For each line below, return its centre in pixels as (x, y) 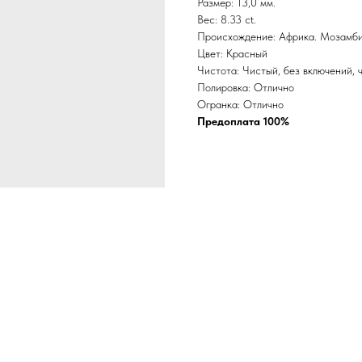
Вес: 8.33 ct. (227, 20)
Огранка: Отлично (240, 105)
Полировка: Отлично (246, 88)
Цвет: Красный (232, 54)
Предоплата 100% (243, 122)
